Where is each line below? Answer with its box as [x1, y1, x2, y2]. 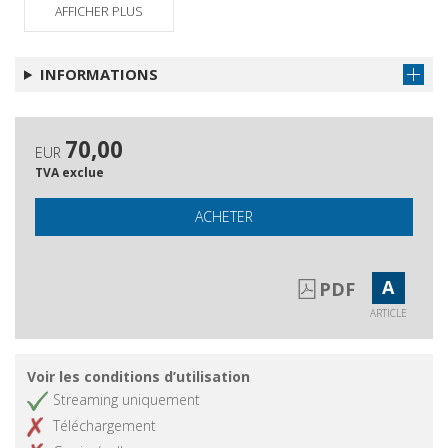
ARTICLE [369, 305, 407, 320]
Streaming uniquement [53, 389, 200, 409]
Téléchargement [53, 415, 156, 435]
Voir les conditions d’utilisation [27, 366, 250, 386]
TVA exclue [35, 163, 104, 181]
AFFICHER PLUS [55, 2, 143, 20]
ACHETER [195, 206, 253, 226]
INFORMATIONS [39, 63, 158, 84]
